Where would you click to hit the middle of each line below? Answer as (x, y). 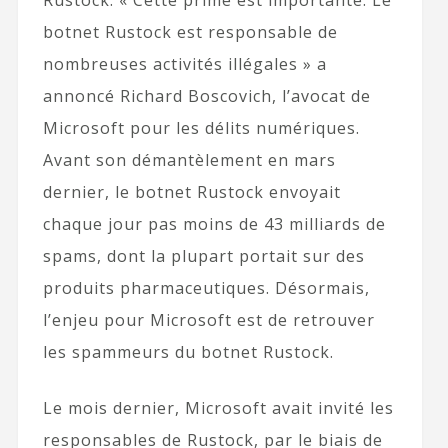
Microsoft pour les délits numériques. (201, 128)
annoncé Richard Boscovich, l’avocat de (206, 96)
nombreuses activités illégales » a (184, 64)
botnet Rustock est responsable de (190, 32)
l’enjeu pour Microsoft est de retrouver (208, 320)
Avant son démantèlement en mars (189, 160)
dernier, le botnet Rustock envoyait (191, 192)
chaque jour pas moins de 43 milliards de (214, 224)
